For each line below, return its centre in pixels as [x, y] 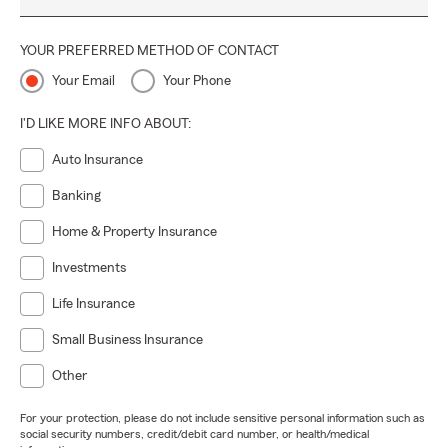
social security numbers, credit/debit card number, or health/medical [194, 434]
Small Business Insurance [127, 340]
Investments [89, 268]
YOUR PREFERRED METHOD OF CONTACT [149, 51]
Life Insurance [93, 304]
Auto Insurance [97, 160]
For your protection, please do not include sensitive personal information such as [222, 418]
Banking [76, 196]
